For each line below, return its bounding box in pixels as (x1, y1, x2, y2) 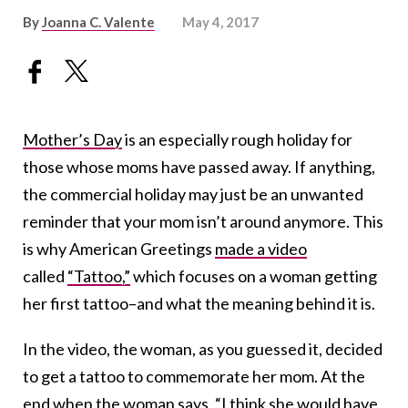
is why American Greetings (23, 239, 215, 260)
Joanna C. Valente (42, 14, 155, 30)
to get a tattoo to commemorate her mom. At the (23, 366, 365, 387)
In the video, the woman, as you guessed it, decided (23, 339, 382, 360)
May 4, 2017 (182, 14, 259, 30)
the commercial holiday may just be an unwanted (23, 184, 363, 205)
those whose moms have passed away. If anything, (23, 157, 375, 178)
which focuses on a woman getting (130, 266, 377, 287)
